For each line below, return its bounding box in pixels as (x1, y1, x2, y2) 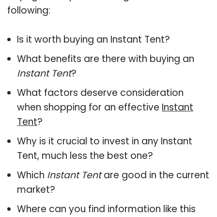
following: (7, 3, 50, 17)
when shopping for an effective (17, 100, 162, 114)
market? (17, 183, 55, 196)
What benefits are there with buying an (17, 52, 194, 65)
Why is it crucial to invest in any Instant (17, 134, 192, 148)
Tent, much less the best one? (17, 149, 153, 162)
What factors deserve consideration (17, 86, 184, 99)
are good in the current (101, 168, 209, 182)
